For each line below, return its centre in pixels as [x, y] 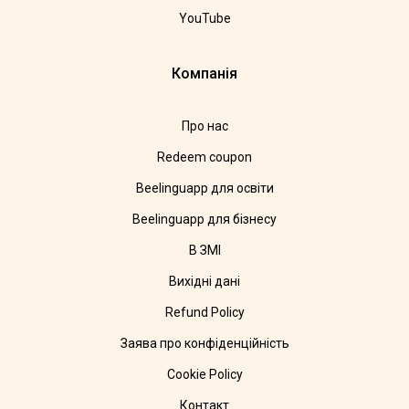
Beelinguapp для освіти [204, 189]
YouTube [204, 19]
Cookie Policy [204, 375]
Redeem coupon [204, 157]
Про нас [204, 126]
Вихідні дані [204, 282]
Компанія [204, 74]
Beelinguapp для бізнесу [204, 220]
